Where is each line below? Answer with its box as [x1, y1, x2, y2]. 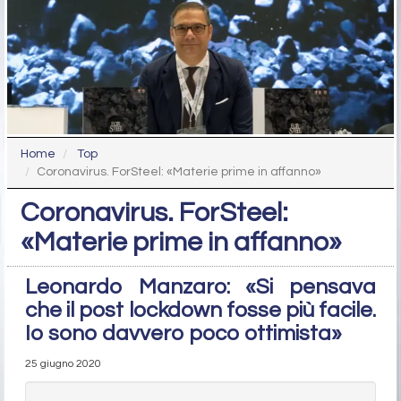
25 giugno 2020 [25, 358, 101, 371]
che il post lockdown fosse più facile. [25, 299, 376, 322]
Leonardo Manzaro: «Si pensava [25, 276, 376, 299]
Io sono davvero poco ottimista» [25, 322, 342, 346]
